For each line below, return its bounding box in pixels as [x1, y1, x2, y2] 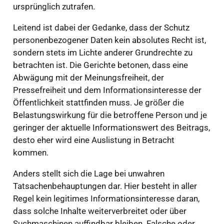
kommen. [12, 147, 48, 158]
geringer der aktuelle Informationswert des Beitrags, [12, 122, 210, 133]
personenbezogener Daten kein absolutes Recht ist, [12, 35, 206, 45]
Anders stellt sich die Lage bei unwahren [12, 168, 164, 179]
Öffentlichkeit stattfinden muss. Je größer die [12, 97, 184, 108]
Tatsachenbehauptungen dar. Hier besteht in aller [12, 181, 197, 191]
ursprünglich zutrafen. [12, 1, 95, 12]
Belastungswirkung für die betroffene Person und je [12, 110, 207, 120]
